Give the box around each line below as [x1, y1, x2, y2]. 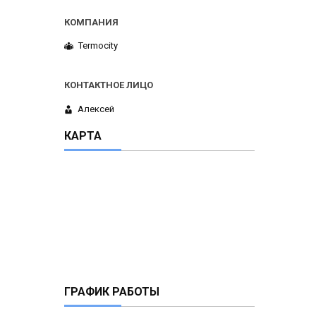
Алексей [78, 103, 114, 114]
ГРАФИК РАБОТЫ [64, 284, 159, 298]
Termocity [78, 40, 118, 51]
